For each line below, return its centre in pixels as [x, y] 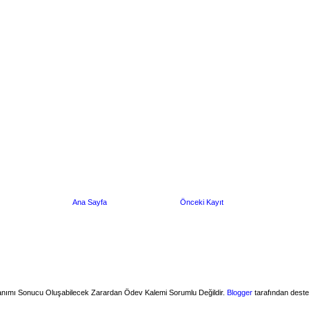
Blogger [239, 292]
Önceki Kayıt [202, 202]
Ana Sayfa [90, 202]
